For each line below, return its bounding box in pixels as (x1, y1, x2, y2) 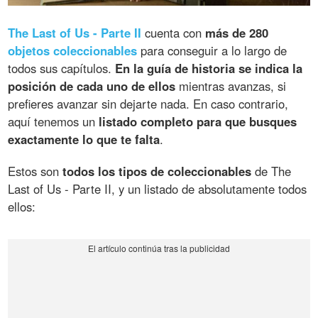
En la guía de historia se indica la (115, 59, 303, 77)
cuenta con (141, 23, 206, 41)
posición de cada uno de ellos (8, 77, 176, 94)
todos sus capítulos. (8, 59, 116, 77)
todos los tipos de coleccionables (62, 162, 252, 180)
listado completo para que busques (99, 112, 297, 130)
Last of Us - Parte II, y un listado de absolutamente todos (8, 180, 307, 197)
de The (251, 162, 292, 180)
